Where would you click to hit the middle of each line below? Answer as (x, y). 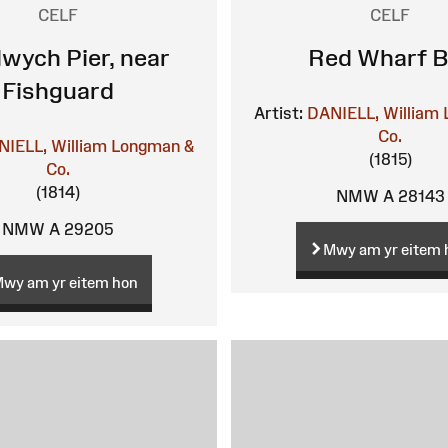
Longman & (152, 146)
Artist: (279, 113)
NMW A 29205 (58, 229)
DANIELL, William (373, 113)
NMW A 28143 (390, 196)
